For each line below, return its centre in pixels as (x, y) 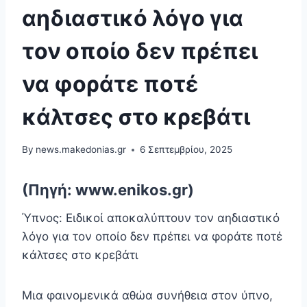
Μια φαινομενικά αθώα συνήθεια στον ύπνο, (147, 296)
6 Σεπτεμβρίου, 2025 (186, 150)
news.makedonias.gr (81, 150)
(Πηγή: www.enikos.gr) (108, 190)
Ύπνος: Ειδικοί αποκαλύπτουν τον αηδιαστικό (151, 218)
